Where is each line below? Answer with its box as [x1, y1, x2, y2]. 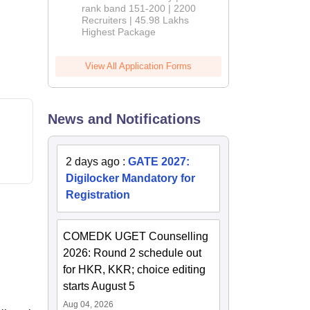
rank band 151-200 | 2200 [82, 3, 197, 15]
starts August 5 [63, 280, 136, 293]
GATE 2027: [128, 156, 190, 168]
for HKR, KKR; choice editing [63, 264, 206, 276]
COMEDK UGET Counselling [63, 230, 209, 243]
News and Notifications [48, 111, 201, 127]
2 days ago [66, 156, 120, 168]
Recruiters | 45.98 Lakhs [82, 15, 190, 26]
